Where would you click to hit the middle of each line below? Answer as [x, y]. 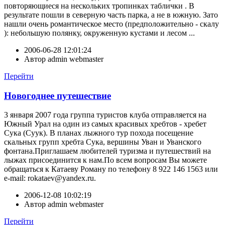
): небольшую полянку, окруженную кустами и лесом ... [99, 33]
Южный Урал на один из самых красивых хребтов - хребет [105, 124]
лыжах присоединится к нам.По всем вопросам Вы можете [105, 160]
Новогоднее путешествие [58, 95]
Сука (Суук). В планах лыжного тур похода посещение [99, 133]
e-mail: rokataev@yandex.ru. [50, 178]
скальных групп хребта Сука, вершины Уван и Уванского [103, 142]
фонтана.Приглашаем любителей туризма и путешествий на [107, 151]
